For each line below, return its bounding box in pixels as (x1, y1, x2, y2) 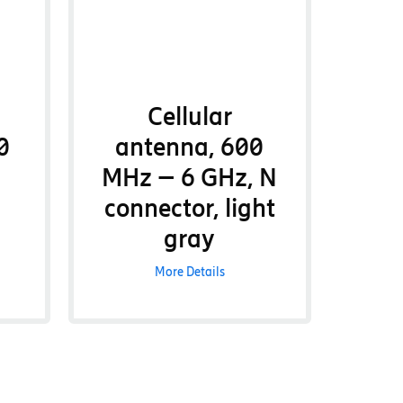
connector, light (103, 193, 275, 223)
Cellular (147, 101, 232, 131)
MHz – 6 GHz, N (102, 162, 278, 193)
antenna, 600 (115, 131, 264, 162)
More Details (154, 264, 225, 280)
